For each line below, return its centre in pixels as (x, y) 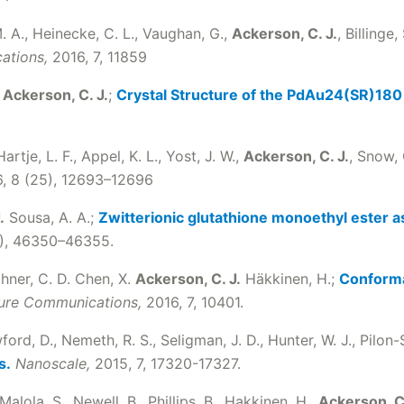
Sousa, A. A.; (51, 217)
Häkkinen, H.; (290, 279)
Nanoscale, (53, 363)
